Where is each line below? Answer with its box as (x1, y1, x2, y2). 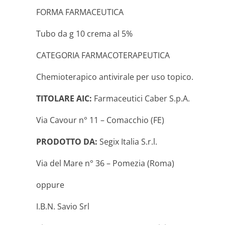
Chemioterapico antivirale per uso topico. (36, 71, 193, 82)
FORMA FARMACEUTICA (36, 7, 124, 18)
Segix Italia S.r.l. (97, 136, 157, 147)
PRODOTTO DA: (36, 136, 97, 147)
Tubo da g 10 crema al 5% (36, 28, 133, 39)
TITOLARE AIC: (36, 93, 92, 104)
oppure (36, 179, 64, 190)
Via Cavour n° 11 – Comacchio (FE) (36, 115, 164, 126)
